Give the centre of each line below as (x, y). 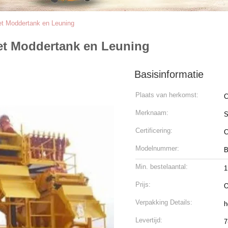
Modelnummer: (157, 148)
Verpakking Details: (164, 202)
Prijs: (143, 184)
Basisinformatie (169, 74)
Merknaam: (152, 113)
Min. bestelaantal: (162, 167)
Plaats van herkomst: (167, 95)
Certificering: (154, 131)
